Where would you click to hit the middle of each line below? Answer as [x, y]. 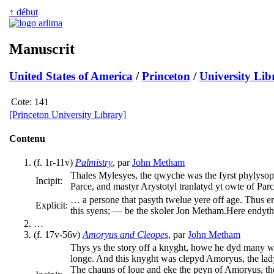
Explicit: [52, 206]
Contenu [27, 138]
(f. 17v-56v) [58, 235]
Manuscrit [42, 49]
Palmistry [94, 163]
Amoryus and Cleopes [125, 235]
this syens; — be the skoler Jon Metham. [148, 211]
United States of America [71, 76]
